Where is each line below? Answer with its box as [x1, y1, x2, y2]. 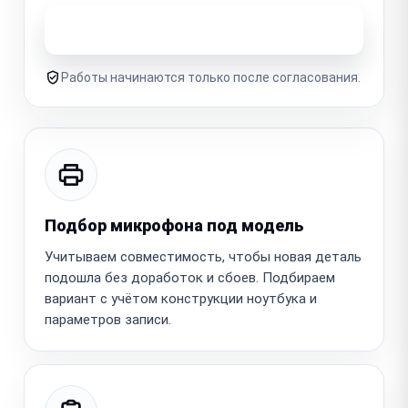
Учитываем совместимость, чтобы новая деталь [45, 248, 362, 265]
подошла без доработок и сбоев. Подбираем [45, 269, 335, 286]
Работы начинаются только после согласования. [61, 69, 361, 85]
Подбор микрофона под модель [45, 215, 303, 235]
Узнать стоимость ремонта [93, 20, 295, 38]
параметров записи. [45, 311, 171, 328]
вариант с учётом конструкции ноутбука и [45, 290, 317, 307]
